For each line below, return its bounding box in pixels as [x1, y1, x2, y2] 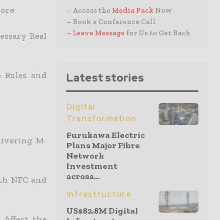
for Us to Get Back [126, 28, 191, 37]
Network [66, 150, 104, 161]
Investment [66, 161, 117, 171]
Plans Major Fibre [66, 140, 140, 151]
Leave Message [73, 28, 126, 37]
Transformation [66, 113, 137, 124]
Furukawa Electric [66, 130, 145, 140]
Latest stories [66, 71, 144, 85]
